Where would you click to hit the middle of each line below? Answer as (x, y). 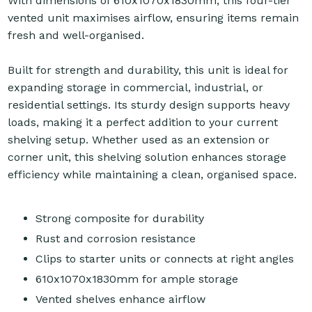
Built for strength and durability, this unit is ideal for (148, 70)
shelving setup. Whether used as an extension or (139, 140)
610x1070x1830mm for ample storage (137, 279)
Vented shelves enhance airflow (121, 299)
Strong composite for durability (120, 219)
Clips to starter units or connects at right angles (165, 259)
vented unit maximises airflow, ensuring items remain (154, 18)
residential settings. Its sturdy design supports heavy (149, 105)
